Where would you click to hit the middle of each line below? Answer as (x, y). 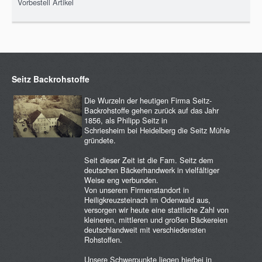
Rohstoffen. (103, 240)
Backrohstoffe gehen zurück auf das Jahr (151, 111)
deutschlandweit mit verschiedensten (145, 230)
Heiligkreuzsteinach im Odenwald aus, (147, 200)
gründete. (100, 140)
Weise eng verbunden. (121, 180)
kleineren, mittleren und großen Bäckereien (156, 220)
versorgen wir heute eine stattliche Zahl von (156, 210)
